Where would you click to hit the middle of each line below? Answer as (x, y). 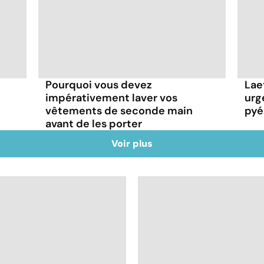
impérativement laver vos (112, 98)
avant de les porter (94, 123)
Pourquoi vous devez (99, 85)
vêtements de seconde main (119, 110)
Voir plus (132, 143)
